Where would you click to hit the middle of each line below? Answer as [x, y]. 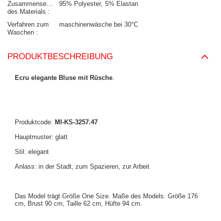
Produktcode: [35, 122]
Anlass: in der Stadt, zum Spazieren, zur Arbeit [82, 167]
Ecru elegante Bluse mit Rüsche [64, 78]
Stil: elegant [32, 152]
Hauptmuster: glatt [41, 137]
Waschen [22, 33]
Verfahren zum [28, 25]
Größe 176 [183, 196]
